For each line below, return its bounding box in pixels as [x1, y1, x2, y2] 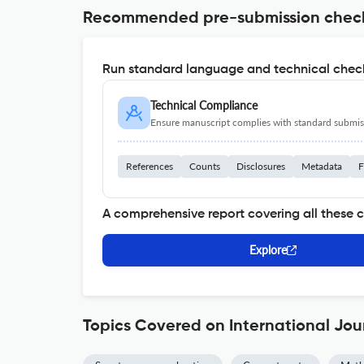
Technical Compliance [150, 98, 258, 112]
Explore [249, 243, 287, 257]
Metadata [301, 160, 342, 172]
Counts [189, 160, 220, 172]
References [126, 160, 173, 172]
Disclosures [236, 160, 285, 172]
